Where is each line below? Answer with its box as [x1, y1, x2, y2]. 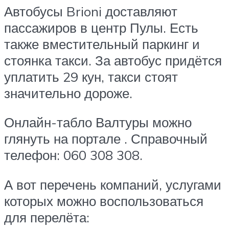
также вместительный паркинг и [4, 35, 200, 52]
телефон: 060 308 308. [4, 147, 143, 164]
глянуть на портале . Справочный [4, 130, 208, 147]
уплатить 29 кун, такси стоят [4, 68, 178, 85]
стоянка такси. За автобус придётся [4, 52, 222, 68]
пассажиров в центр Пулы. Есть [4, 19, 198, 36]
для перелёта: [4, 209, 89, 225]
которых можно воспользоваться [4, 192, 203, 209]
